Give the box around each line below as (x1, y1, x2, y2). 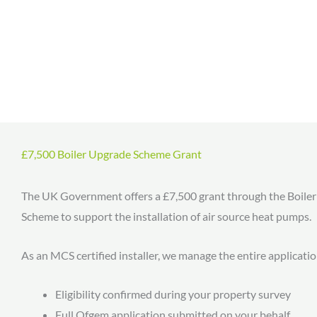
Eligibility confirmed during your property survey (55, 287, 291, 301)
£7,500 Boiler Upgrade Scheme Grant (21, 147, 202, 161)
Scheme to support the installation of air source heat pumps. (21, 209, 311, 224)
